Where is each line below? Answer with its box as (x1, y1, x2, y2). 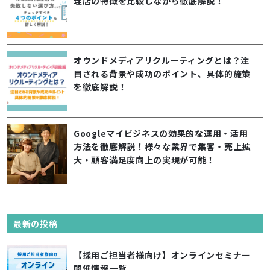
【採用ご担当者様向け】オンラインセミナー (74, 249, 251, 262)
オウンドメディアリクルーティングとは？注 (74, 54, 250, 67)
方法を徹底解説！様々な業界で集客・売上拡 (74, 140, 251, 153)
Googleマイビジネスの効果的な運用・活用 (74, 127, 248, 140)
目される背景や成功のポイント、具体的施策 (74, 67, 251, 80)
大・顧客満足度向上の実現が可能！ (74, 154, 216, 166)
